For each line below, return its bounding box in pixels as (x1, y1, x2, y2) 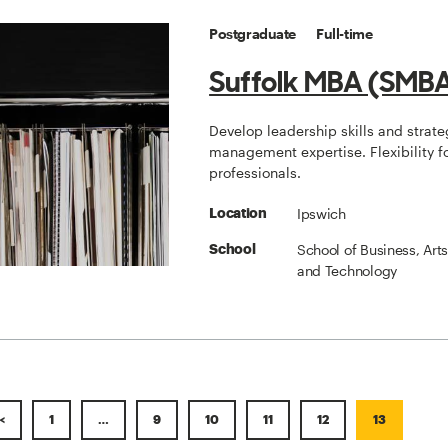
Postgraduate (209, 25, 297, 43)
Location (209, 206, 267, 221)
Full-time (316, 25, 373, 43)
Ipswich (296, 205, 346, 223)
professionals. (209, 164, 302, 182)
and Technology (296, 262, 397, 280)
